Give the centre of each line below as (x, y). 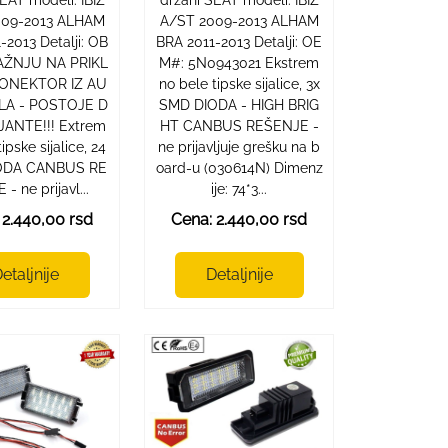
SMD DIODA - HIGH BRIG (239, 104)
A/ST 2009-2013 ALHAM (239, 20)
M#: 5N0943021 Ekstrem (239, 62)
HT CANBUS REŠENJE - (239, 125)
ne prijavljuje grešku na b (239, 146)
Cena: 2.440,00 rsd (239, 219)
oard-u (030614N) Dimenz (239, 167)
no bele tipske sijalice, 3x (239, 83)
